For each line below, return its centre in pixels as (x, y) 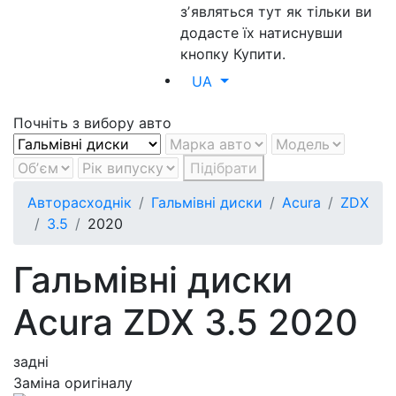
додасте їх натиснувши (262, 33)
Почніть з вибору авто (92, 123)
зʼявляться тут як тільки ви (277, 11)
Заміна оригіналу (73, 383)
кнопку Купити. (233, 54)
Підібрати (224, 168)
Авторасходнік (80, 202)
